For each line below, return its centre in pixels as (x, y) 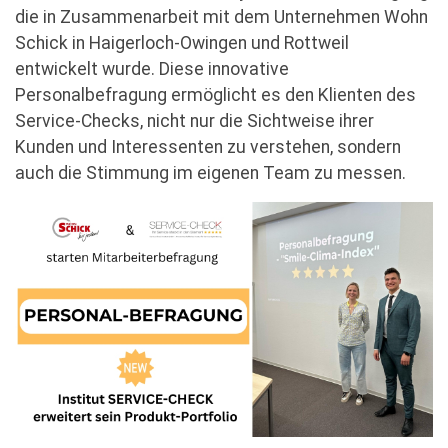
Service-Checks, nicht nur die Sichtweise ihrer (194, 120)
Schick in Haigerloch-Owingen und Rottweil (182, 42)
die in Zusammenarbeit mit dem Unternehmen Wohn (221, 16)
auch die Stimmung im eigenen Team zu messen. (210, 172)
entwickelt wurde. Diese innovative (152, 68)
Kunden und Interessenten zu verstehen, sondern (208, 146)
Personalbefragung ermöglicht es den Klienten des (215, 94)
